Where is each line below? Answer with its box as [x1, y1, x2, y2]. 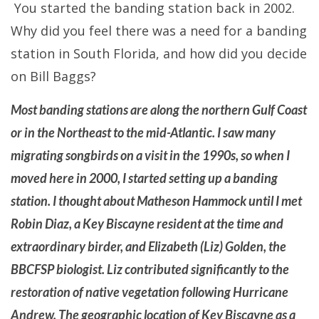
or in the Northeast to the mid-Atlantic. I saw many [11, 124, 276, 140]
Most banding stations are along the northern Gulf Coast [11, 101, 307, 117]
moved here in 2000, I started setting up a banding [11, 169, 278, 186]
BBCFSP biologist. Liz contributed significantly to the [11, 261, 289, 277]
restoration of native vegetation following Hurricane [11, 283, 288, 300]
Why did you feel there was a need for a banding [11, 21, 307, 39]
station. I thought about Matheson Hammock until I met [11, 192, 302, 209]
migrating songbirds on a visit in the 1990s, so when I [11, 147, 290, 163]
